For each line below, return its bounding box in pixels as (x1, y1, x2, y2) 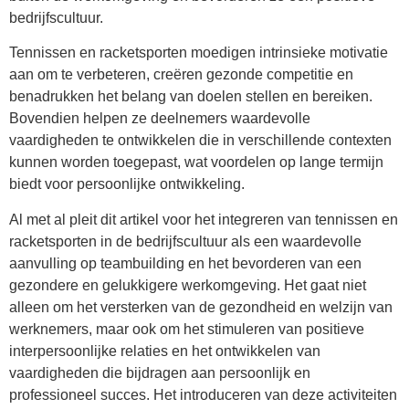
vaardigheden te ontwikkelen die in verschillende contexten (9, 132, 392, 149)
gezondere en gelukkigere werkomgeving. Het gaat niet (9, 277, 366, 293)
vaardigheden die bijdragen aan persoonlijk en (9, 364, 310, 381)
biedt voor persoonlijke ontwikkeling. (9, 176, 245, 193)
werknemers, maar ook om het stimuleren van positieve (9, 320, 364, 337)
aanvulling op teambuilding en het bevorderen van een (9, 255, 362, 271)
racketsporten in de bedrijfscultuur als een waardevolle (9, 233, 362, 249)
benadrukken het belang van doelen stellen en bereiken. (9, 89, 372, 105)
